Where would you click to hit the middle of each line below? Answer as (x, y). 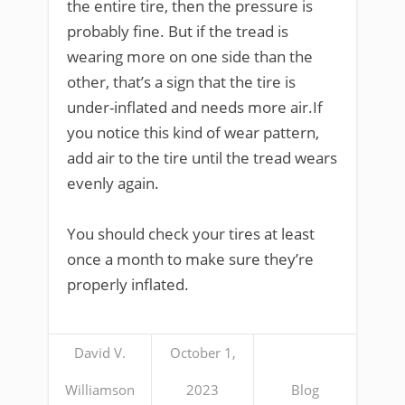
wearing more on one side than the (190, 56)
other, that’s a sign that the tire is (181, 81)
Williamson (100, 389)
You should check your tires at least (191, 233)
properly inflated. (128, 284)
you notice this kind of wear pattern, (193, 132)
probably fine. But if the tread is (178, 31)
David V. (100, 352)
